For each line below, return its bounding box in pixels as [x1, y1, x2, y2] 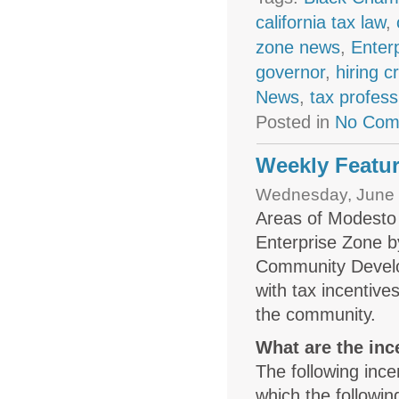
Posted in [256, 111, 336, 132]
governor [256, 61, 326, 82]
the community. [256, 304, 377, 324]
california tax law [256, 12, 387, 32]
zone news [256, 37, 341, 57]
